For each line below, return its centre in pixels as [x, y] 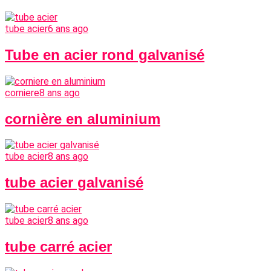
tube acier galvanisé [74, 183]
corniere [22, 93]
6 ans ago [68, 28]
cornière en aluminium [83, 119]
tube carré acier [58, 247]
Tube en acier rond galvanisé [105, 54]
